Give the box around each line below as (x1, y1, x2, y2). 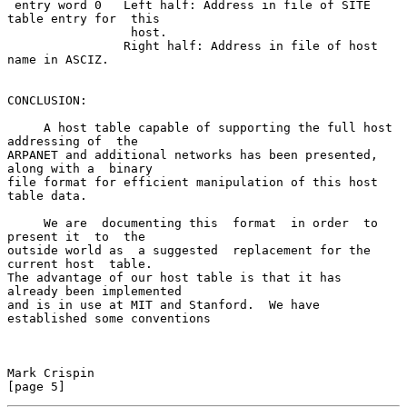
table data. (7, 188, 87, 203)
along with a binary (7, 161, 153, 175)
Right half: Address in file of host (7, 38, 124, 53)
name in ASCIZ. (7, 52, 109, 66)
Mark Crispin (7, 365, 94, 380)
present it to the (7, 229, 145, 243)
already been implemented (7, 283, 182, 298)
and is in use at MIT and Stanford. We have (7, 297, 320, 312)
